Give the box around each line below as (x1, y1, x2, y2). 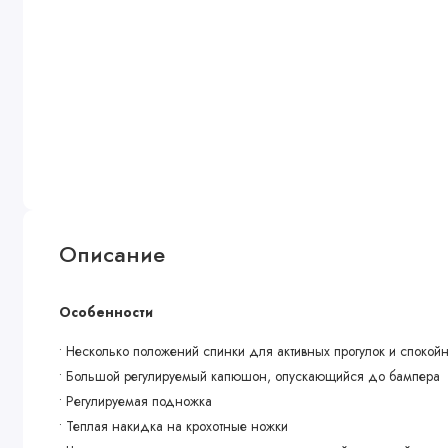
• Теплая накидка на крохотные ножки (59, 415, 289, 436)
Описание (59, 238, 166, 270)
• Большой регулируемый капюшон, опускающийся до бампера (59, 365, 445, 386)
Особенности (59, 302, 154, 323)
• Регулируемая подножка (59, 390, 217, 411)
